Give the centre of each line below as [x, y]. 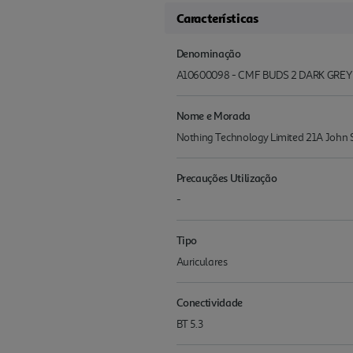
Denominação [208, 54]
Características [217, 19]
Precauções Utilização [227, 178]
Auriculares [202, 262]
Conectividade [209, 303]
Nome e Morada [213, 116]
